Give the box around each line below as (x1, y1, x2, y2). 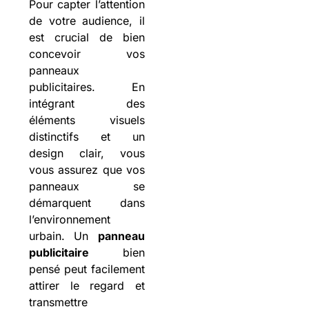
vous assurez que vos (28, 163, 145, 177)
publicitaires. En (28, 80, 145, 94)
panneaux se (28, 179, 145, 194)
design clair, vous (28, 146, 145, 161)
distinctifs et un (28, 130, 145, 144)
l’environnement (28, 212, 110, 227)
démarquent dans (28, 196, 145, 210)
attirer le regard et (28, 279, 145, 293)
